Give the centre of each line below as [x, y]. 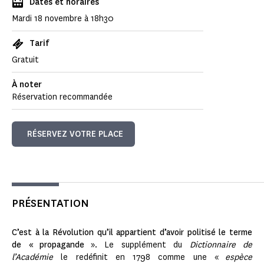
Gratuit [25, 60]
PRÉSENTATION [50, 204]
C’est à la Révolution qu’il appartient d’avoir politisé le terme [132, 233]
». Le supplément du [137, 245]
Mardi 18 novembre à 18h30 [63, 19]
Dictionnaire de [221, 245]
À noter [27, 85]
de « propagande [48, 245]
